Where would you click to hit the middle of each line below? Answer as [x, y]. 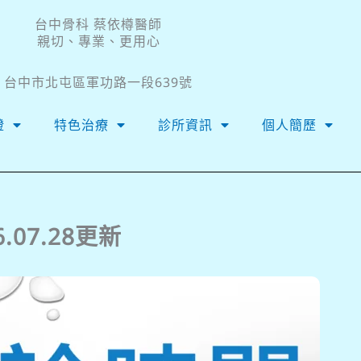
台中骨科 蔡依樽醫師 [98, 24]
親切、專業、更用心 [98, 41]
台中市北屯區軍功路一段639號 [98, 82]
